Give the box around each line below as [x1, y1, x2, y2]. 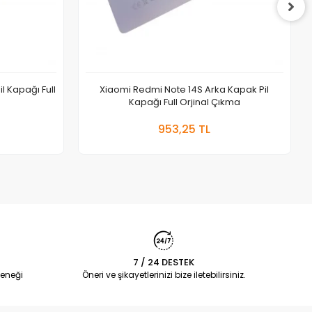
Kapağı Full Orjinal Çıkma [128, 95, 240, 109]
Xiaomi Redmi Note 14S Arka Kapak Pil [100, 82, 270, 96]
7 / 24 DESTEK [133, 255, 195, 269]
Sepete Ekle [199, 114, 249, 127]
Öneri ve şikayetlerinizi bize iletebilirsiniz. [81, 268, 246, 281]
